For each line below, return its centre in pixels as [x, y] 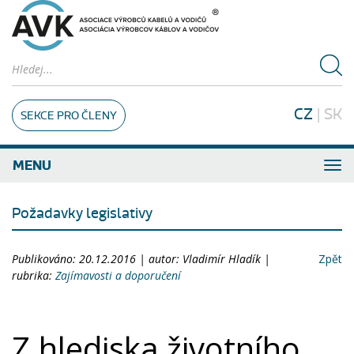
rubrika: [34, 275]
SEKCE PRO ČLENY [69, 116]
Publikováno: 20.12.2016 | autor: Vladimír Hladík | [141, 259]
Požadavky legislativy [82, 214]
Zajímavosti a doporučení [118, 275]
